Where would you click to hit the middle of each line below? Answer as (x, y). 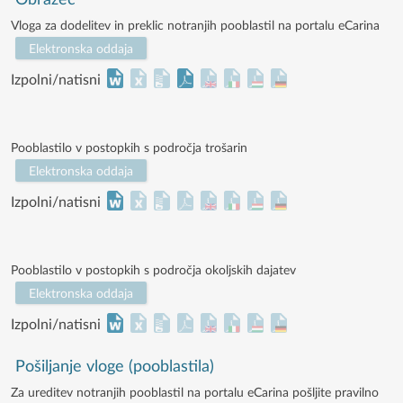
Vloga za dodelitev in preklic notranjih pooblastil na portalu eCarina (195, 26)
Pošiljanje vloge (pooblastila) (115, 367)
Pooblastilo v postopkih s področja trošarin (129, 148)
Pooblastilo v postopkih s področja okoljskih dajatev (153, 271)
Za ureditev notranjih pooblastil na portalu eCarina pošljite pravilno (195, 393)
